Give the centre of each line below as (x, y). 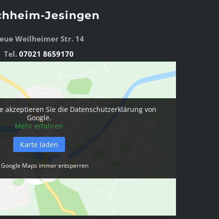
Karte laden (39, 145)
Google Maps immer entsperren (45, 165)
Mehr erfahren (39, 126)
